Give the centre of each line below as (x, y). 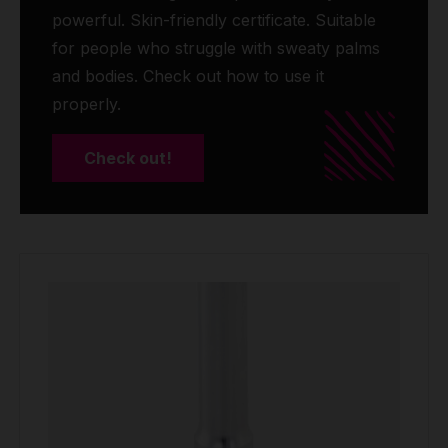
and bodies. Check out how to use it (188, 76)
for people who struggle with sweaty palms (216, 48)
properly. (86, 104)
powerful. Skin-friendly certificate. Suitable (214, 20)
